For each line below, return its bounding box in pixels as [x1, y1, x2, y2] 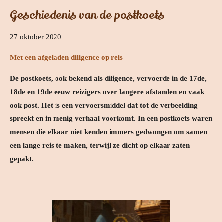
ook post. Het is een [10, 101, 75, 110]
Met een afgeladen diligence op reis [10, 54, 123, 62]
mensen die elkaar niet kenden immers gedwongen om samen [10, 128, 207, 136]
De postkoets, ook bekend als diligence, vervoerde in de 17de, [10, 74, 207, 83]
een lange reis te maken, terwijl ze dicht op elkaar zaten [10, 141, 190, 150]
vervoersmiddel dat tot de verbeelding [75, 101, 198, 110]
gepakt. [10, 155, 34, 163]
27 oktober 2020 [10, 33, 61, 41]
